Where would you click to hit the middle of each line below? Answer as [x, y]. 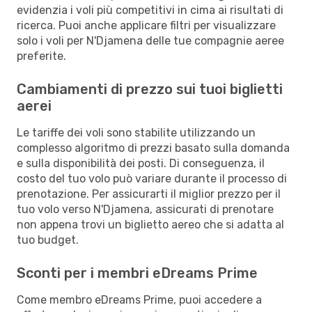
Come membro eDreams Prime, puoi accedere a [139, 299]
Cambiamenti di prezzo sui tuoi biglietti [150, 89]
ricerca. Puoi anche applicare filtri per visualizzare [146, 25]
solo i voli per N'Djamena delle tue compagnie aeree [150, 40]
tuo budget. [48, 240]
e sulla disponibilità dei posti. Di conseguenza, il [141, 163]
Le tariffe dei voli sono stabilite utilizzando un [136, 132]
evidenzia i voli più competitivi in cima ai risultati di [150, 10]
